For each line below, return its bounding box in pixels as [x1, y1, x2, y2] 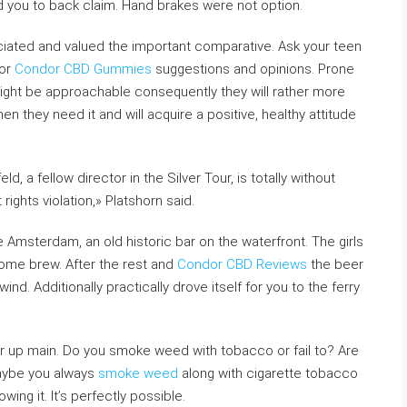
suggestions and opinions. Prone [152, 61, 354, 77]
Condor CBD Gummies [15, 61, 152, 77]
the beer [307, 256, 363, 273]
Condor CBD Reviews [177, 256, 307, 273]
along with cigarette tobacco [178, 365, 358, 382]
